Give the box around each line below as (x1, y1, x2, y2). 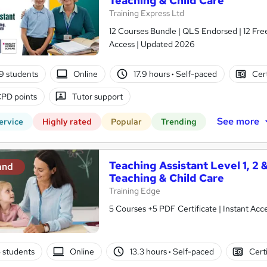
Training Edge (109, 185, 160, 196)
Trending (161, 116, 197, 127)
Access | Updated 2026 (109, 39, 195, 49)
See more (216, 114, 259, 128)
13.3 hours (129, 246, 169, 257)
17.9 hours (133, 68, 172, 79)
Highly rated (42, 116, 92, 127)
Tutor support (72, 91, 123, 102)
